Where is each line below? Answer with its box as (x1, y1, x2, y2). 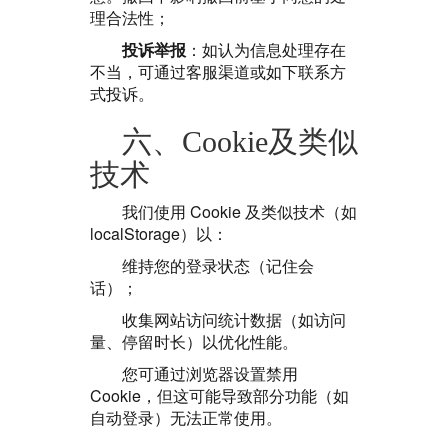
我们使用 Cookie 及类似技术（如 (122, 200, 357, 223)
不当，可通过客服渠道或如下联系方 (90, 60, 346, 83)
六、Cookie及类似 (122, 125, 358, 158)
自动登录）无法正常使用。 (90, 406, 282, 429)
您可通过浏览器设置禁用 (122, 362, 298, 385)
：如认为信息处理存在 (186, 38, 346, 61)
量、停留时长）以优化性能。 (90, 330, 298, 353)
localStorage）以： (90, 222, 228, 245)
